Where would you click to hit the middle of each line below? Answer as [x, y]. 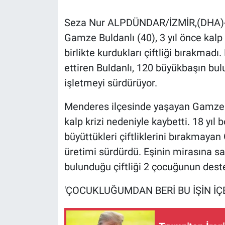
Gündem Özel [54, 24]
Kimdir [41, 126]
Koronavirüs [52, 152]
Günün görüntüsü [62, 49]
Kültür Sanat [52, 177]
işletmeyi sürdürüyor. [110, 83]
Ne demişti [49, 203]
